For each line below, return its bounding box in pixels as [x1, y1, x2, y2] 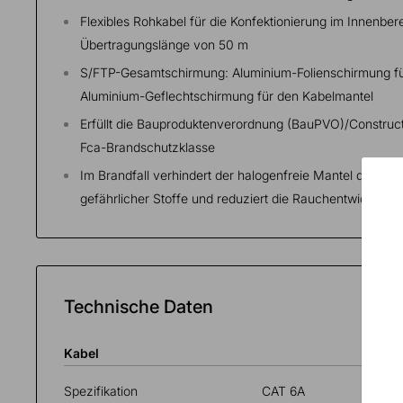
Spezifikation [64, 382, 138, 399]
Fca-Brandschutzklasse [80, 139, 215, 155]
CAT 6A [262, 382, 305, 399]
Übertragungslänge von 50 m [80, 36, 248, 52]
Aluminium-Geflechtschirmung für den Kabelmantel [80, 87, 373, 103]
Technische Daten [64, 295, 213, 318]
